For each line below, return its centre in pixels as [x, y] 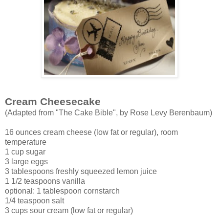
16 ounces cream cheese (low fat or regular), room [91, 132]
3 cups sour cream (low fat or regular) [69, 210]
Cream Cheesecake [53, 101]
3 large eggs [26, 161]
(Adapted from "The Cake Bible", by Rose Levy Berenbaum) [109, 112]
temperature [26, 142]
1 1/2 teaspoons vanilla [45, 181]
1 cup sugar [25, 152]
